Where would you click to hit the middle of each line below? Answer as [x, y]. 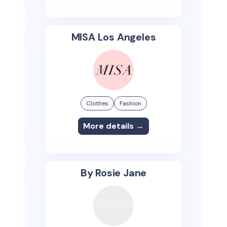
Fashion [130, 103]
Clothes [97, 103]
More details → [113, 126]
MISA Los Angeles [113, 37]
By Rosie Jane [113, 173]
